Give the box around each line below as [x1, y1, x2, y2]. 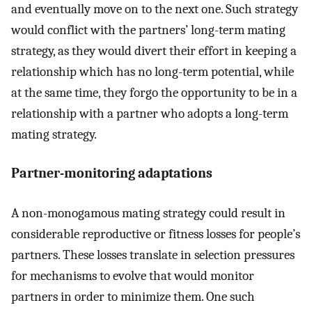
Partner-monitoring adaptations [11, 165, 212, 182]
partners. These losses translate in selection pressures [11, 247, 295, 263]
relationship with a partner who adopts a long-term [11, 105, 288, 121]
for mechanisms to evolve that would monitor [11, 267, 254, 283]
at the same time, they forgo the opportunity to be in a [11, 84, 297, 100]
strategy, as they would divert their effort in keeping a [11, 42, 297, 58]
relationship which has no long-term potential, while [11, 63, 294, 79]
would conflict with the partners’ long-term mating [11, 22, 286, 38]
